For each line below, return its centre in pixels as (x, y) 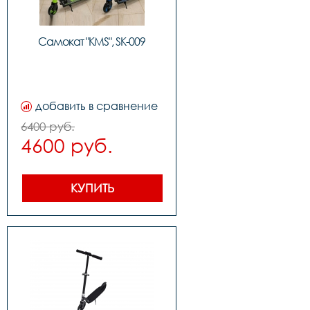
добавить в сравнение (97, 106)
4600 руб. (67, 145)
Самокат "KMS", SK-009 (92, 42)
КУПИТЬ (92, 188)
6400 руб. (48, 126)
